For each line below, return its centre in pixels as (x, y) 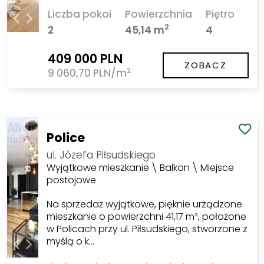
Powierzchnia (158, 14)
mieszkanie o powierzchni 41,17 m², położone (146, 216)
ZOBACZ (206, 65)
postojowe (71, 180)
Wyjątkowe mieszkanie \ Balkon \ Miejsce (140, 167)
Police (65, 137)
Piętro (220, 14)
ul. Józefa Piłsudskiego (101, 155)
